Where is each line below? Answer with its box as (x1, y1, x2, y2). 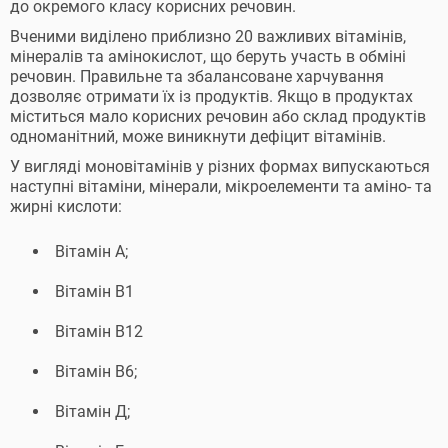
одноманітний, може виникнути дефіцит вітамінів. (10, 127, 386, 146)
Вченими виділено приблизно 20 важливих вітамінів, (10, 27, 406, 46)
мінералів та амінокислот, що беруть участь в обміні (10, 47, 406, 66)
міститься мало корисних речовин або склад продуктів (10, 107, 426, 126)
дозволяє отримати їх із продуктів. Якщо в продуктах (10, 87, 413, 106)
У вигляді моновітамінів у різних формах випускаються (10, 157, 430, 176)
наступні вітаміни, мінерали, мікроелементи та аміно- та (10, 177, 432, 196)
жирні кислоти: (10, 197, 122, 216)
